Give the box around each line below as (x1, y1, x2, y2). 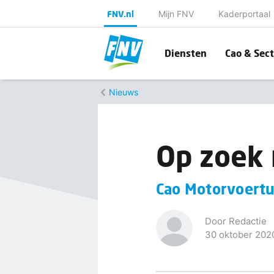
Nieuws (108, 86, 138, 97)
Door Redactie (204, 215, 267, 228)
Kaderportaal (218, 8, 270, 19)
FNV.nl (106, 8, 134, 19)
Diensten (165, 47, 207, 59)
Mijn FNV (158, 8, 194, 19)
